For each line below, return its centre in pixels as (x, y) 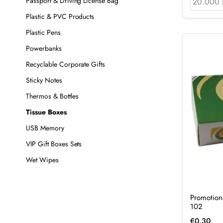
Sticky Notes (44, 80)
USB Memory (45, 128)
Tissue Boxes (46, 112)
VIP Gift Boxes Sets (54, 144)
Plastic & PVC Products (60, 16)
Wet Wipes (42, 160)
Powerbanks (44, 48)
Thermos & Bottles (52, 96)
